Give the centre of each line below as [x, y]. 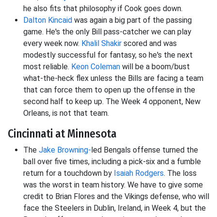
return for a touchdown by [69, 173]
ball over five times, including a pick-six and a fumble [112, 162]
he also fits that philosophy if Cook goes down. [103, 9]
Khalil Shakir [101, 44]
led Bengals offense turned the [145, 150]
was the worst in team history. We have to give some [113, 185]
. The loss [180, 173]
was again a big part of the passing [132, 20]
